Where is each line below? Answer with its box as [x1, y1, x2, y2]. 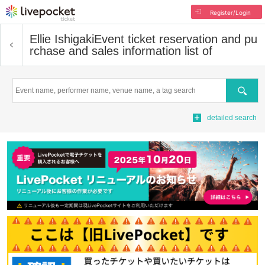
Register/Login [209, 9, 251, 16]
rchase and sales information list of [30, 44, 212, 57]
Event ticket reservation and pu [94, 33, 257, 46]
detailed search [207, 114, 257, 122]
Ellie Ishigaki [30, 33, 94, 46]
